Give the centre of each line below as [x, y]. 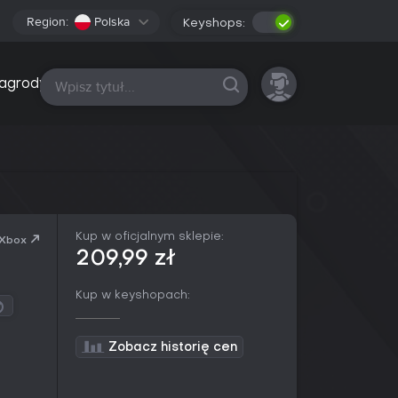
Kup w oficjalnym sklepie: [150, 237]
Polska [112, 22]
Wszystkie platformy [115, 84]
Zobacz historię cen [173, 348]
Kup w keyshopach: [133, 295]
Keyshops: [214, 23]
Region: [48, 22]
